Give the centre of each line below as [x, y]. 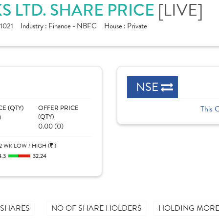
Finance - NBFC [73, 26]
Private [137, 26]
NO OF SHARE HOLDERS [97, 208]
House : [116, 26]
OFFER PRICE [58, 108]
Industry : [34, 26]
